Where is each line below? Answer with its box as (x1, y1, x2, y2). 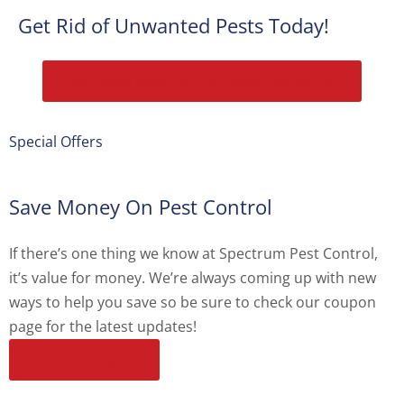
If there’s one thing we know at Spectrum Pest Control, (9, 243, 378, 264)
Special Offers (9, 132, 103, 152)
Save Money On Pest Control (9, 193, 272, 221)
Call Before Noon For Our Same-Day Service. (64, 72, 340, 91)
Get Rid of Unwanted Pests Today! (18, 12, 329, 40)
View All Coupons (31, 351, 138, 370)
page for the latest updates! (9, 317, 197, 337)
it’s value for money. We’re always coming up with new (9, 268, 376, 289)
